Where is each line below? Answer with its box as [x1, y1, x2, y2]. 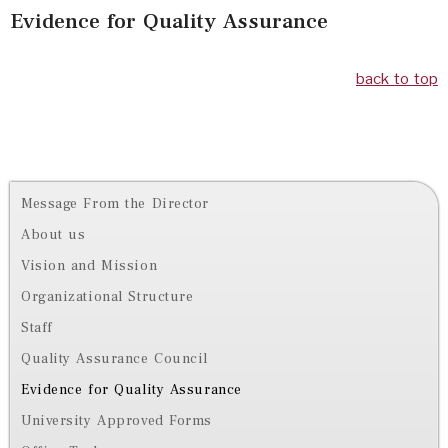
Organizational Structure [21, 283, 194, 310]
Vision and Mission [21, 252, 158, 279]
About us [21, 221, 86, 248]
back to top [356, 65, 438, 93]
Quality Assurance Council [21, 345, 208, 372]
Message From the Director [21, 190, 209, 217]
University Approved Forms [21, 407, 212, 434]
